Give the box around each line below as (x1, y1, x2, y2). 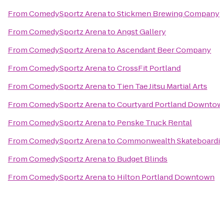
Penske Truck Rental (117, 117, 192, 128)
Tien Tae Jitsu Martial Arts (117, 81, 207, 91)
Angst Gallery (117, 27, 166, 37)
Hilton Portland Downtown (117, 172, 215, 182)
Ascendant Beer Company (117, 45, 211, 55)
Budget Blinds (117, 154, 167, 164)
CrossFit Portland (117, 63, 181, 73)
